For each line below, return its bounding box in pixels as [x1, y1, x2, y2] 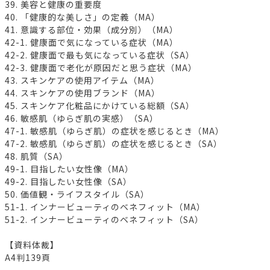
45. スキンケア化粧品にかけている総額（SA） [5, 99, 195, 112]
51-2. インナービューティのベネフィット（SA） [5, 213, 204, 226]
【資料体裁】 [5, 239, 59, 251]
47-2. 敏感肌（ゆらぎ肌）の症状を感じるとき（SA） [5, 137, 222, 150]
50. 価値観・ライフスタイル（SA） [5, 188, 149, 201]
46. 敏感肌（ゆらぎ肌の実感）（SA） [5, 112, 159, 125]
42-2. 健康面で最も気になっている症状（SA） [5, 49, 195, 61]
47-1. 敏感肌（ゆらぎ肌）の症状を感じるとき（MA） [5, 125, 224, 137]
